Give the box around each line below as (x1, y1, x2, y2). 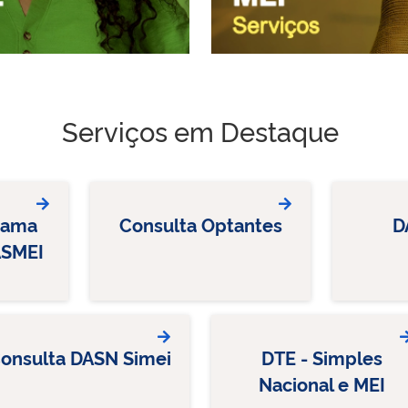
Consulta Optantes (118, 210, 282, 237)
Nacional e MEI (258, 370, 385, 396)
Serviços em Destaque (62, 111, 339, 148)
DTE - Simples (260, 343, 382, 370)
